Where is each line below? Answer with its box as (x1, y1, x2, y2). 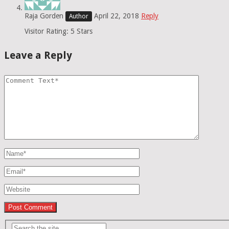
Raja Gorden (25, 12, 63, 20)
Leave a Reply (4, 49, 72, 61)
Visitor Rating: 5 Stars (25, 27, 93, 36)
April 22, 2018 (94, 12, 139, 20)
